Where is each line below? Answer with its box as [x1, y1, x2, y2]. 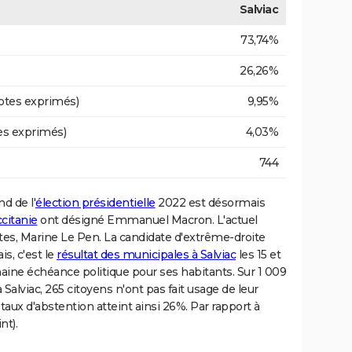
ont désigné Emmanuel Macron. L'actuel [37, 213, 258, 228]
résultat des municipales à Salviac [57, 247, 236, 262]
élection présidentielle [35, 196, 156, 211]
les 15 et [236, 247, 280, 262]
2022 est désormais [155, 196, 265, 211]
